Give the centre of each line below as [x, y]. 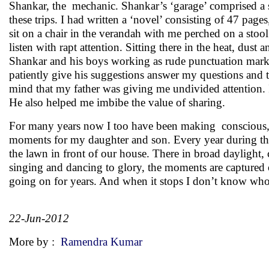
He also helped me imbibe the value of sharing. [117, 102]
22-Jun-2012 [39, 218]
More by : [35, 242]
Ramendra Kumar [101, 242]
